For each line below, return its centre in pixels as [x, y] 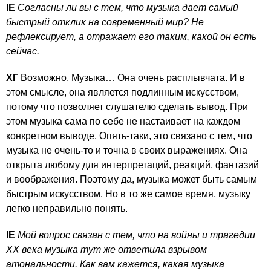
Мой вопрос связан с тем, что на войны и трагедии [136, 235]
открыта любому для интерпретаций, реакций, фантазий [132, 165]
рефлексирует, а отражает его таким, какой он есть [131, 37]
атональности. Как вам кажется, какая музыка [115, 264]
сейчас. [23, 51]
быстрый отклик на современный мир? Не [105, 22]
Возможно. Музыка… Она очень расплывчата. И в [132, 78]
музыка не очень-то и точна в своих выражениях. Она [127, 151]
